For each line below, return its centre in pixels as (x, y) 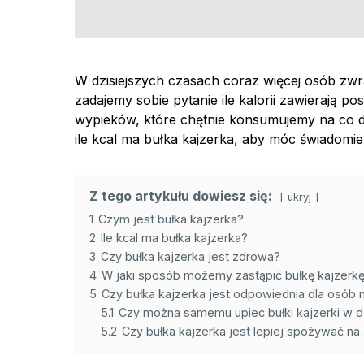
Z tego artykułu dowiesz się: (181, 196)
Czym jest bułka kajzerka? (171, 219)
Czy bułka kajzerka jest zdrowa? (191, 257)
